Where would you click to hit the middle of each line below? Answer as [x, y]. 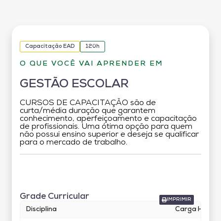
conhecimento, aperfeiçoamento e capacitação [108, 119]
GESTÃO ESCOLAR [74, 84]
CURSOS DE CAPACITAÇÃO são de [88, 103]
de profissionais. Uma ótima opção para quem [106, 127]
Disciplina [41, 209]
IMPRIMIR [179, 199]
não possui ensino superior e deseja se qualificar [109, 134]
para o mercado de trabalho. [74, 142]
